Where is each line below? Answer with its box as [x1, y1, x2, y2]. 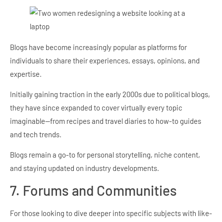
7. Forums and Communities [10, 181, 177, 199]
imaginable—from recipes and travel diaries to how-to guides [10, 116, 201, 125]
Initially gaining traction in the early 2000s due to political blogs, [10, 89, 210, 99]
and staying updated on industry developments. [10, 164, 159, 173]
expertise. [10, 69, 42, 78]
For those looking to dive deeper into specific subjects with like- [10, 208, 212, 218]
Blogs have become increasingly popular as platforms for [10, 42, 187, 52]
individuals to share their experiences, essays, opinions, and [10, 55, 200, 65]
